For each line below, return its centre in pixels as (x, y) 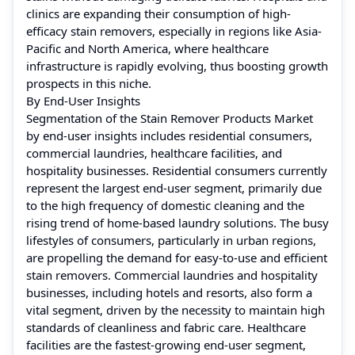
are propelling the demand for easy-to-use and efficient (177, 257)
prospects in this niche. (89, 83)
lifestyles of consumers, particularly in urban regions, (171, 240)
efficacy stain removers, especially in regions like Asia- (174, 31)
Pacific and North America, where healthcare (147, 48)
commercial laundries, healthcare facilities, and (154, 153)
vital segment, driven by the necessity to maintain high (176, 309)
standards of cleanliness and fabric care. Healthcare (166, 327)
